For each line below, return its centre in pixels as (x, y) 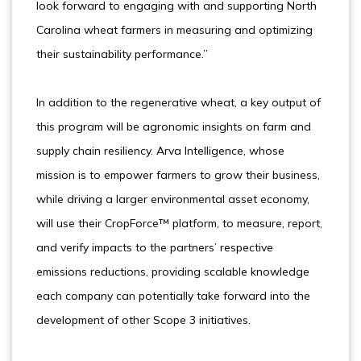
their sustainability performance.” (122, 54)
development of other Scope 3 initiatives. (143, 320)
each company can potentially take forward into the (173, 296)
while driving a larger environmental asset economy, (173, 199)
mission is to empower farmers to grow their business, (178, 175)
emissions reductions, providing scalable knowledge (173, 272)
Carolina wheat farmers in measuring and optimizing (174, 30)
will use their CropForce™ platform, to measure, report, (179, 223)
